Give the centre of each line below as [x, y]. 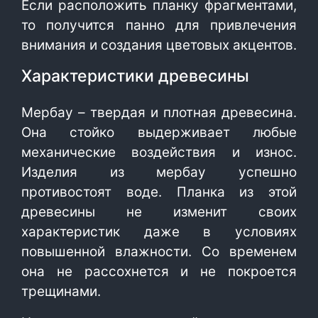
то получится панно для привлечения [159, 25]
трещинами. [61, 291]
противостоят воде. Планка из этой [159, 192]
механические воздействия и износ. [159, 152]
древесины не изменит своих [159, 212]
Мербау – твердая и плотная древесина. [159, 113]
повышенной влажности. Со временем [159, 252]
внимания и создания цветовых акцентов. [159, 45]
